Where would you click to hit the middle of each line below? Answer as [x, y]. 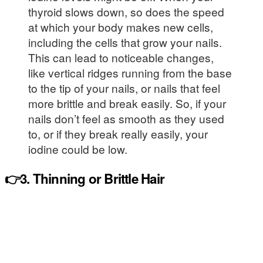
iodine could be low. [78, 149]
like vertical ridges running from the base [130, 73]
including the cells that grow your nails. [125, 42]
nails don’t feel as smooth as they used [126, 118]
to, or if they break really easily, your [118, 134]
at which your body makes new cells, [121, 27]
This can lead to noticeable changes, [121, 57]
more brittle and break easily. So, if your [127, 103]
